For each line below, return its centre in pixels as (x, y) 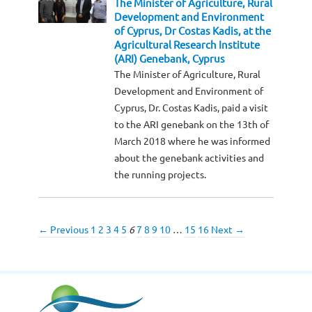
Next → (228, 230)
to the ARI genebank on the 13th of (192, 125)
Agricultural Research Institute (187, 45)
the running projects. (161, 175)
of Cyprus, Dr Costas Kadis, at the (193, 31)
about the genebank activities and (189, 158)
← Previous (63, 230)
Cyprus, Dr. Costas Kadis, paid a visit (192, 108)
